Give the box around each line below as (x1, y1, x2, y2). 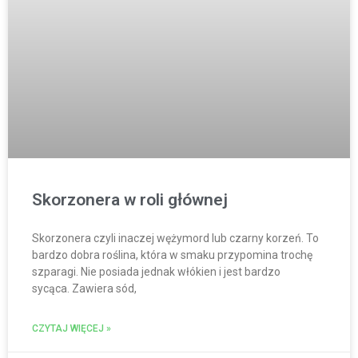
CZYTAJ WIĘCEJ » (32, 322, 111, 334)
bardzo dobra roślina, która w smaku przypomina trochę (32, 248, 312, 261)
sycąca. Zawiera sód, (32, 281, 137, 295)
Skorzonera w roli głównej (32, 189, 228, 209)
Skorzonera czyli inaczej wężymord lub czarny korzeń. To (32, 231, 319, 245)
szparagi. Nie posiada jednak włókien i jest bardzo (32, 265, 280, 278)
